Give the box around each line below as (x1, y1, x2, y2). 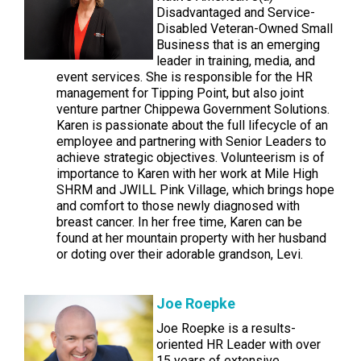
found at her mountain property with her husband (56, 230, 326, 246)
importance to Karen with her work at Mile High (56, 166, 318, 181)
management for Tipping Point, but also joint (56, 85, 304, 101)
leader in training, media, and (156, 53, 315, 68)
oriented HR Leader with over (156, 337, 321, 352)
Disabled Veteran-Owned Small (156, 21, 333, 36)
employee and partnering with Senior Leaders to (56, 134, 326, 149)
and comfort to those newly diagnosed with (56, 198, 300, 214)
